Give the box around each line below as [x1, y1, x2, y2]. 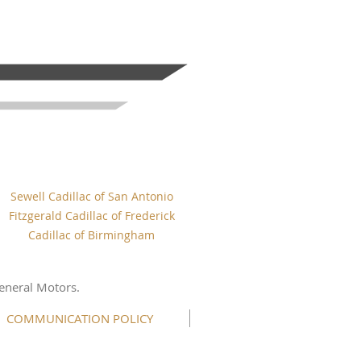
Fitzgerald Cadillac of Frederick [8, 208, 175, 224]
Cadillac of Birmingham [28, 227, 155, 243]
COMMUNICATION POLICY [6, 310, 153, 327]
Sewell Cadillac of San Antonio [10, 189, 173, 205]
